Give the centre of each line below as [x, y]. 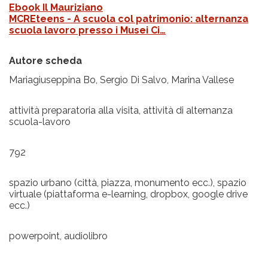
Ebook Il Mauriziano [56, 8]
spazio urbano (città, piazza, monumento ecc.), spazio [128, 183]
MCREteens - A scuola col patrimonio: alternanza [129, 19]
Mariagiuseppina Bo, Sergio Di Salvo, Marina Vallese [121, 80]
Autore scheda [45, 61]
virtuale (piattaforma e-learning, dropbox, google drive [128, 194]
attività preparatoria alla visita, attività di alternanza [121, 111]
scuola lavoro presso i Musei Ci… [87, 31]
